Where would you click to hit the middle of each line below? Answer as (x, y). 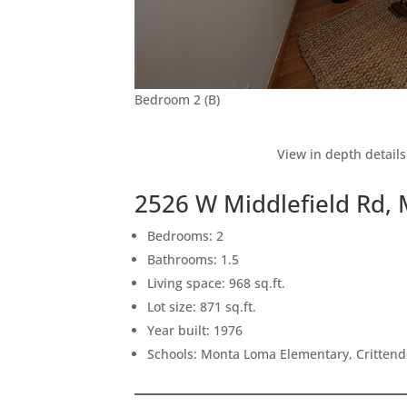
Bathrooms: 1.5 (194, 259)
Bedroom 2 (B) (178, 99)
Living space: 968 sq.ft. (217, 283)
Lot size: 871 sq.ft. (202, 306)
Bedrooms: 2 (186, 235)
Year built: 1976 (195, 330)
